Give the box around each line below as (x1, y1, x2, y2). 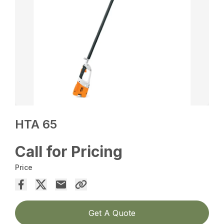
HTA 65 (15, 116, 57, 131)
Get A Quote (88, 207, 135, 218)
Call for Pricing (15, 142, 123, 160)
